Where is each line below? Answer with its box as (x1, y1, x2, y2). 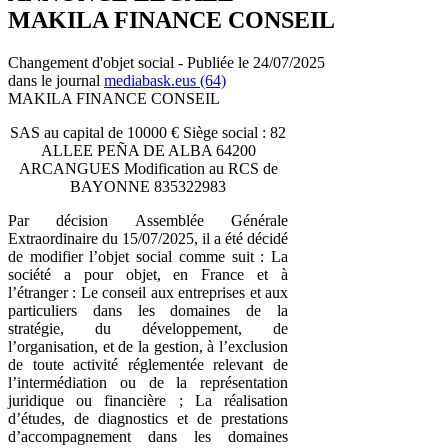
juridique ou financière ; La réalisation (8, 391, 288, 409)
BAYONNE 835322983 (70, 177, 226, 195)
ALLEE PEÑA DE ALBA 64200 (40, 141, 256, 159)
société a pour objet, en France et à (8, 265, 288, 283)
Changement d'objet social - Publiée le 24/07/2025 (8, 53, 325, 71)
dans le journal (8, 71, 104, 89)
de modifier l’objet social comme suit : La (8, 247, 288, 265)
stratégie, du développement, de (8, 319, 288, 337)
